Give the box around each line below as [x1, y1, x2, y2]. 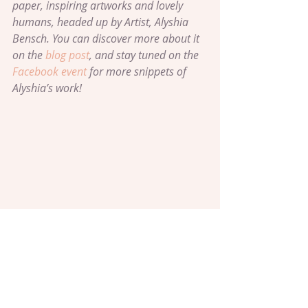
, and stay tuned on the [89, 47, 201, 63]
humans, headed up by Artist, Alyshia [12, 14, 191, 30]
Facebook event [12, 63, 87, 79]
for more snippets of [87, 63, 189, 79]
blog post [45, 47, 89, 63]
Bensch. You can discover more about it [12, 30, 202, 46]
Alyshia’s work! [12, 80, 82, 96]
